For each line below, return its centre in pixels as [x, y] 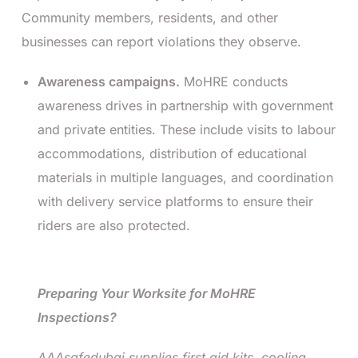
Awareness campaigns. [109, 81]
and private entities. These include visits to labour [187, 129]
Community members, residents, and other [150, 17]
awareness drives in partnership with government [185, 105]
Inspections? [77, 317]
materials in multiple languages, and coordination [185, 177]
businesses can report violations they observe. [161, 41]
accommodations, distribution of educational [172, 153]
